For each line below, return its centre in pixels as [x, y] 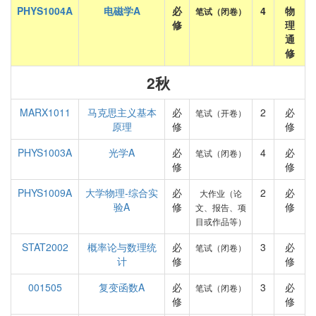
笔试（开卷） [221, 113]
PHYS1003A [45, 152]
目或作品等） [221, 221]
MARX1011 [45, 112]
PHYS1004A [45, 11]
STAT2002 [45, 247]
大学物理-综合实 [122, 193]
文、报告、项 [221, 207]
